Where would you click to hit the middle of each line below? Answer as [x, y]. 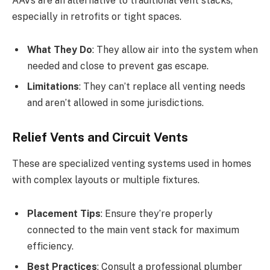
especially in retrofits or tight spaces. [97, 16]
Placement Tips [64, 214]
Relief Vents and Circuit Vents [100, 138]
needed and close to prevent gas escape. [118, 66]
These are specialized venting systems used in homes [132, 164]
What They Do [60, 50]
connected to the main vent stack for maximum [133, 230]
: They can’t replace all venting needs [162, 87]
